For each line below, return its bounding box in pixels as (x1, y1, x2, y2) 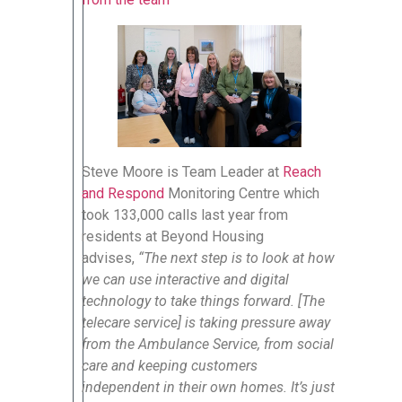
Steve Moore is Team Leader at (82, 163, 283, 181)
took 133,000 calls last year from (82, 206, 288, 224)
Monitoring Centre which (164, 185, 319, 203)
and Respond (82, 185, 164, 203)
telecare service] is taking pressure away (82, 314, 330, 332)
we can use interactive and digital (82, 271, 289, 289)
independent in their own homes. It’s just (82, 379, 335, 397)
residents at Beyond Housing (82, 228, 264, 246)
